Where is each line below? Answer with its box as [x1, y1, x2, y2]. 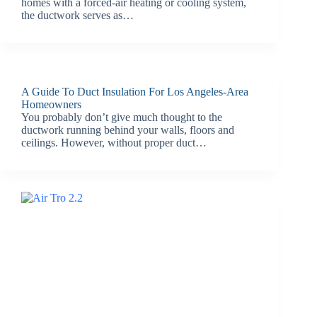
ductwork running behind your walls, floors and [21, 123, 234, 136]
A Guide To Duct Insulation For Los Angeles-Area [21, 85, 248, 98]
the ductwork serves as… [21, 8, 134, 21]
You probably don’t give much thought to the [21, 110, 222, 123]
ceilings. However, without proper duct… [21, 136, 207, 149]
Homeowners [21, 98, 81, 110]
